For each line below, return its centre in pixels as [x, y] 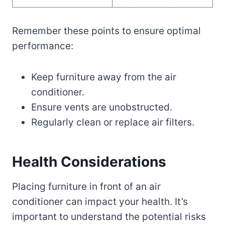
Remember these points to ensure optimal [106, 31]
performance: [43, 46]
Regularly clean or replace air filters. [113, 122]
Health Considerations [89, 161]
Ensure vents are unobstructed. [102, 107]
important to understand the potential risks [109, 216]
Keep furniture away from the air [104, 77]
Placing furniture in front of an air [86, 186]
